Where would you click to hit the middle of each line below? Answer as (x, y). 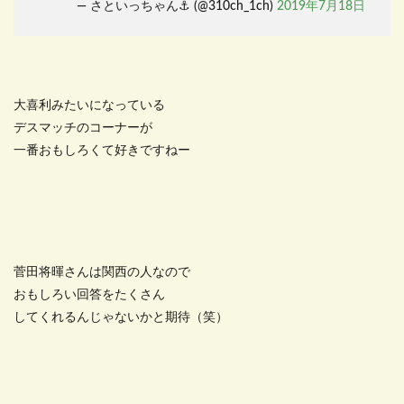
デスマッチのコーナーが (83, 128)
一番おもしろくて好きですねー (102, 151)
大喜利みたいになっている (89, 106)
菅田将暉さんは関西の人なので (102, 272)
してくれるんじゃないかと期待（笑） (121, 317)
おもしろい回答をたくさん (89, 295)
